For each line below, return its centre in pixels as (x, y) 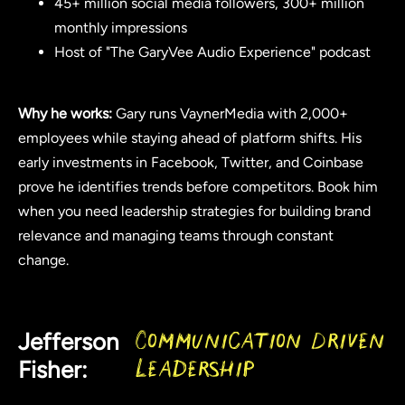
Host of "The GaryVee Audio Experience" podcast (212, 52)
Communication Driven (260, 342)
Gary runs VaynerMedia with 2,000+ (230, 113)
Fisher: (53, 370)
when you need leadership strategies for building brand (194, 211)
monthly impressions (121, 27)
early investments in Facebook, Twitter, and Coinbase (191, 162)
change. (43, 259)
